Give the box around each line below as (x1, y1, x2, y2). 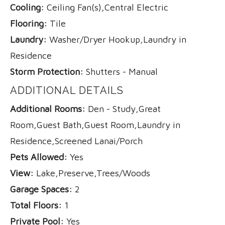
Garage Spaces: (10, 183, 72, 194)
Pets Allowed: (10, 151, 67, 162)
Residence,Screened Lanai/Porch (10, 135, 143, 146)
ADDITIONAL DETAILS (10, 84, 124, 96)
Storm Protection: (10, 66, 83, 77)
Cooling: (10, 2, 44, 13)
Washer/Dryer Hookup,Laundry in (47, 34, 186, 45)
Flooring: (10, 18, 47, 29)
